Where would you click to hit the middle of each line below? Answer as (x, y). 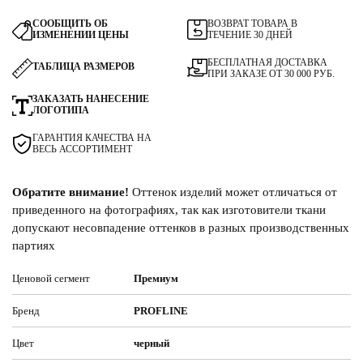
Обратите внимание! (70, 192)
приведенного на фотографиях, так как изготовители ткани (169, 209)
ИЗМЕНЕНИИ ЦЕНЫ (81, 34)
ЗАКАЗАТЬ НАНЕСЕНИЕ (91, 98)
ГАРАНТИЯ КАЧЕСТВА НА (92, 137)
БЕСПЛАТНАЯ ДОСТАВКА (267, 62)
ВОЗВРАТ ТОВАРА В (252, 23)
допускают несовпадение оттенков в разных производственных (181, 227)
